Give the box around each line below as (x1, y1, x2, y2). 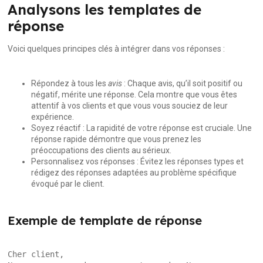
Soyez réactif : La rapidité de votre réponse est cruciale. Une (31, 123, 252, 133)
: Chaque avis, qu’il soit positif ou (122, 78, 243, 88)
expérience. (31, 112, 75, 122)
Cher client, (8, 249, 65, 259)
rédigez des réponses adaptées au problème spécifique (31, 167, 237, 177)
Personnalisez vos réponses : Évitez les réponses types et (31, 156, 244, 166)
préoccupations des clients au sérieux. (31, 145, 172, 155)
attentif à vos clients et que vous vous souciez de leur (31, 100, 228, 110)
